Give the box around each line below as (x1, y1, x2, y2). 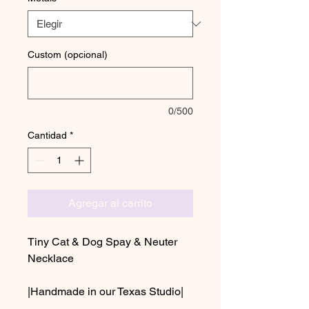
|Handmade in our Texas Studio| (28, 285, 183, 298)
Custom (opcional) (28, 49, 108, 60)
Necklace (28, 252, 74, 265)
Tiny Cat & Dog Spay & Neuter (28, 235, 177, 248)
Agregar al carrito (68, 197, 152, 210)
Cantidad (28, 130, 67, 141)
